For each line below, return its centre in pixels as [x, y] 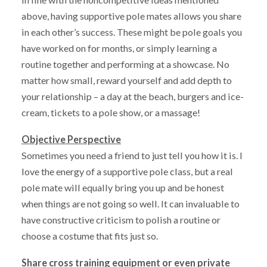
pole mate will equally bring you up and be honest [122, 188]
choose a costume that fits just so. [89, 236]
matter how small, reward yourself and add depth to [126, 80]
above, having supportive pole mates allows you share [131, 16]
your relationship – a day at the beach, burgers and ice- [132, 97]
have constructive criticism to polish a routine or [121, 220]
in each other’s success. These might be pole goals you [131, 32]
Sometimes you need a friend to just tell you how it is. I [132, 156]
